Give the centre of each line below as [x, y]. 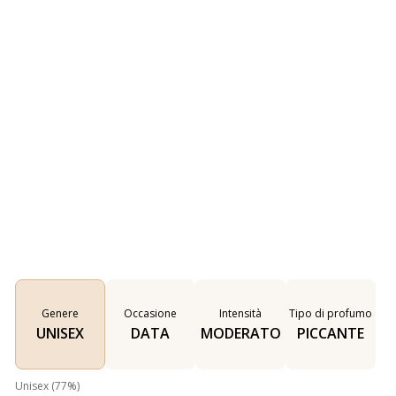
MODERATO [240, 334]
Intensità [240, 314]
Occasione [150, 314]
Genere [60, 314]
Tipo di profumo [331, 314]
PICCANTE [331, 334]
